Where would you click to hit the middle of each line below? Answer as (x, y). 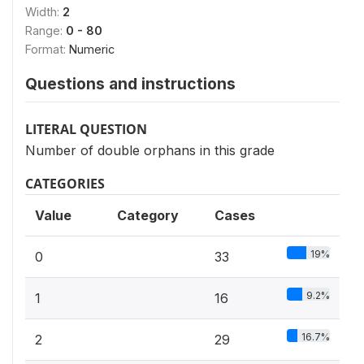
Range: (45, 30)
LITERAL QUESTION (86, 129)
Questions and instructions (130, 84)
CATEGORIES (65, 184)
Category (148, 215)
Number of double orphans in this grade (150, 150)
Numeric (92, 49)
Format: (47, 49)
